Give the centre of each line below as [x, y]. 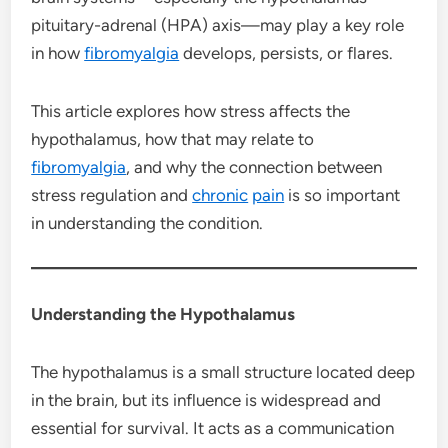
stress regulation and [112, 194]
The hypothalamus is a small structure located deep [223, 371]
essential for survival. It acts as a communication [213, 427]
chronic [220, 194]
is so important [342, 194]
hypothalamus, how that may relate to [173, 138]
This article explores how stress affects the [191, 110]
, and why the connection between [254, 166]
